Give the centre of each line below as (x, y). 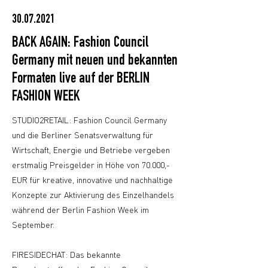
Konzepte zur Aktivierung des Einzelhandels (93, 194)
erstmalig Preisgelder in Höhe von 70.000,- (91, 165)
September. (33, 224)
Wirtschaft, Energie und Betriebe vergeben (91, 150)
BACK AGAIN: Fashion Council (80, 43)
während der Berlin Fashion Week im (80, 209)
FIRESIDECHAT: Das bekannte (66, 254)
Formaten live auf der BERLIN (81, 79)
